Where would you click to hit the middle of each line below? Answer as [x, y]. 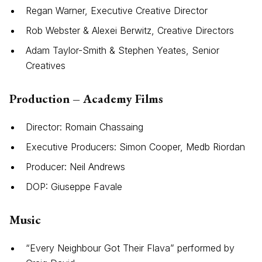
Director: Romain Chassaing [85, 127]
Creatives [46, 66]
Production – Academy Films [86, 99]
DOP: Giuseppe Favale [74, 187]
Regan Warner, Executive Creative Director [117, 11]
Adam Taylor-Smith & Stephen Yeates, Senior [123, 51]
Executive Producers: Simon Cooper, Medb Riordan [135, 147]
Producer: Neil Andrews [75, 167]
